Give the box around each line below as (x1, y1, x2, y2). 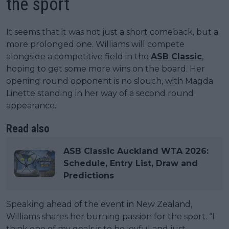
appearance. (6, 100, 56, 110)
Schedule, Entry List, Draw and (63, 158, 198, 168)
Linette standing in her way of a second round (6, 88, 194, 98)
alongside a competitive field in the (6, 51, 151, 61)
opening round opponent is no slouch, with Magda (6, 76, 213, 86)
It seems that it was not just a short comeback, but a (6, 27, 218, 37)
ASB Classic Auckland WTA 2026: (63, 146, 209, 156)
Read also (6, 122, 50, 135)
